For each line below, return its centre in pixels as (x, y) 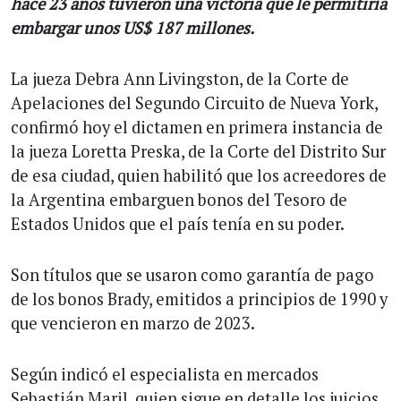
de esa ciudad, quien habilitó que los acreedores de (199, 175)
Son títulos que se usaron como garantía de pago (192, 274)
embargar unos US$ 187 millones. (132, 27)
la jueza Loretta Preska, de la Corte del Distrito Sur (198, 151)
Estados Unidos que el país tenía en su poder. (178, 223)
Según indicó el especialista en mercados (165, 374)
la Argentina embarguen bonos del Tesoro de (179, 199)
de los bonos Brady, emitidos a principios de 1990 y (199, 299)
